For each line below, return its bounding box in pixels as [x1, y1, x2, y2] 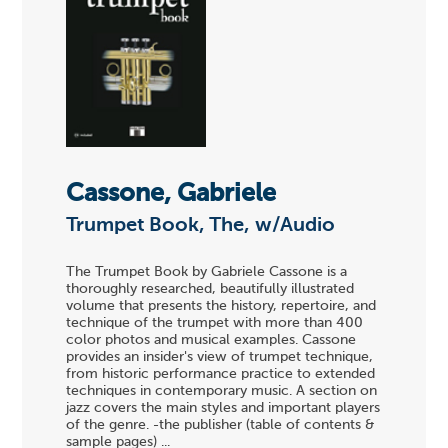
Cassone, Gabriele [66, 181, 277, 207]
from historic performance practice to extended [66, 367, 376, 382]
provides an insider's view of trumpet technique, [66, 350, 374, 365]
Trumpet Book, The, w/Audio [66, 215, 336, 236]
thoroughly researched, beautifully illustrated [66, 282, 355, 297]
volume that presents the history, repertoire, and [66, 299, 377, 314]
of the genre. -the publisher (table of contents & [66, 418, 375, 433]
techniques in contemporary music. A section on [66, 384, 378, 399]
